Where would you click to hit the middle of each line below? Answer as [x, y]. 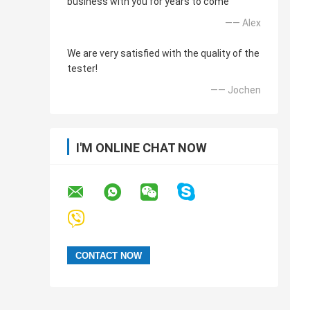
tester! [82, 69]
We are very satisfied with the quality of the [163, 54]
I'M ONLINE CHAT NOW [142, 148]
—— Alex [243, 23]
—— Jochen [236, 90]
